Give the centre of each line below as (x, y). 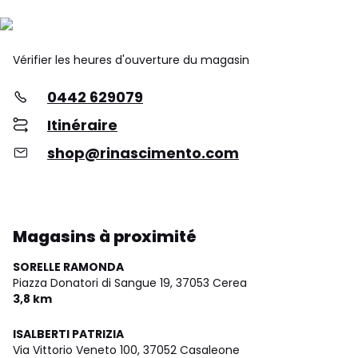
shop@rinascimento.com (143, 153)
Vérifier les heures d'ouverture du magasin (131, 60)
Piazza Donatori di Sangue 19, (93, 282)
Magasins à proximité (105, 236)
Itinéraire (82, 125)
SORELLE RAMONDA (68, 267)
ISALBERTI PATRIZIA (68, 334)
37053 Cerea (211, 282)
